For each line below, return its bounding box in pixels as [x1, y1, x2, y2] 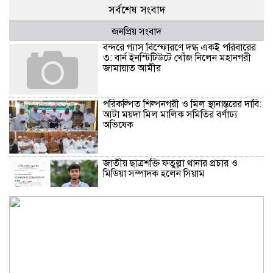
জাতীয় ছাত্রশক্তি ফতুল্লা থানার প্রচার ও [103, 157, 238, 169]
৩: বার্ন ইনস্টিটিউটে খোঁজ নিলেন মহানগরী [103, 52, 252, 65]
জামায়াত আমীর [103, 62, 161, 75]
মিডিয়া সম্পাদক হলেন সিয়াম [103, 167, 205, 180]
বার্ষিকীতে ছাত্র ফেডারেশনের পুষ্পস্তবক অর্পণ [103, 227, 258, 240]
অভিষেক [103, 118, 134, 131]
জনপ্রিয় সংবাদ [112, 26, 161, 38]
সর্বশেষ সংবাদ [108, 4, 165, 17]
